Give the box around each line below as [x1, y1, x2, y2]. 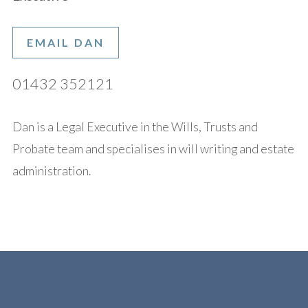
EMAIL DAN [26, 35, 104, 49]
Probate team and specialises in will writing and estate [12, 141, 294, 156]
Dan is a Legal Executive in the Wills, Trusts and [12, 119, 258, 134]
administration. [12, 163, 91, 178]
